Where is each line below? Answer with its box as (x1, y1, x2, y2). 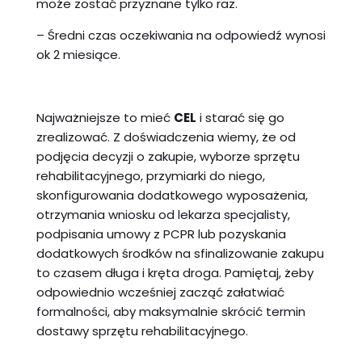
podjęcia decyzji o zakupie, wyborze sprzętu (36, 147, 300, 165)
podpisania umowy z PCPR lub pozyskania (36, 225, 286, 242)
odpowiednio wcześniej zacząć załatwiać (36, 283, 284, 301)
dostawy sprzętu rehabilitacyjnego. (36, 322, 248, 339)
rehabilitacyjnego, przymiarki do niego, (36, 166, 265, 184)
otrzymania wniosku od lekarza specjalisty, (36, 205, 290, 223)
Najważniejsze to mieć (36, 108, 174, 126)
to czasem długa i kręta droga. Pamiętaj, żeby (36, 263, 314, 281)
